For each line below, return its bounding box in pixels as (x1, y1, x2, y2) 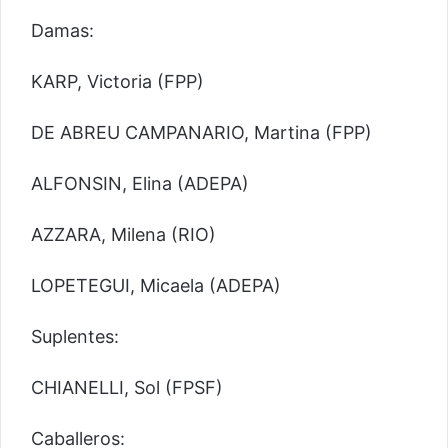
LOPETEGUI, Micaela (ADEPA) (31, 275, 281, 297)
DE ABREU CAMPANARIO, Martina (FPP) (31, 122, 372, 144)
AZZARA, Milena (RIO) (31, 224, 216, 246)
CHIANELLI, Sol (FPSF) (31, 377, 223, 399)
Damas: (31, 20, 94, 42)
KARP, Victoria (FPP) (31, 71, 204, 93)
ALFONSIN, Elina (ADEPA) (31, 173, 249, 195)
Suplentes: (31, 326, 119, 348)
